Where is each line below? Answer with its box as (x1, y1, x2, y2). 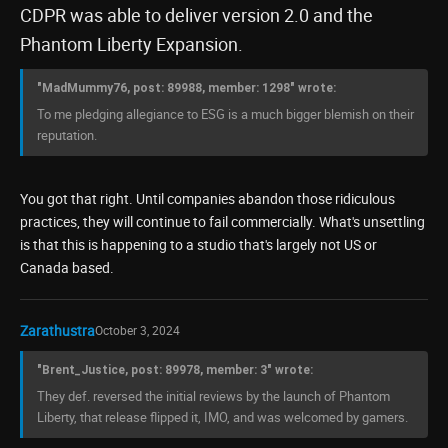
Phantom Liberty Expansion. (20, 32, 243, 56)
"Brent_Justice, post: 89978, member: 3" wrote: (37, 363, 313, 377)
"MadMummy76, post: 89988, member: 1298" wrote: (37, 81, 336, 95)
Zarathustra (20, 321, 95, 340)
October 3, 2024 (95, 322, 180, 338)
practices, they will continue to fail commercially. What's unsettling (20, 212, 425, 231)
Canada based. (20, 258, 114, 277)
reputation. (37, 126, 97, 144)
